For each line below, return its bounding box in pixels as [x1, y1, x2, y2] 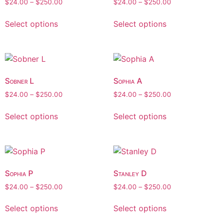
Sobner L [5, 75, 34, 86]
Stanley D [113, 168, 147, 178]
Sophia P [5, 168, 33, 178]
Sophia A [113, 75, 142, 86]
